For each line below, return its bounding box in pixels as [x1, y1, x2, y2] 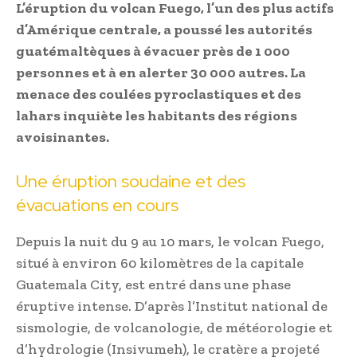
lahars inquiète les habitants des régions [16, 107, 297, 125]
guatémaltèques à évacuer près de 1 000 [16, 42, 290, 61]
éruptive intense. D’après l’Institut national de [16, 297, 328, 316]
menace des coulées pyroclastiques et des [16, 85, 301, 104]
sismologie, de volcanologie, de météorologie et [16, 319, 332, 337]
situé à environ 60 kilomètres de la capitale [16, 254, 304, 273]
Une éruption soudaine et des [16, 170, 245, 194]
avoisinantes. [16, 128, 109, 147]
